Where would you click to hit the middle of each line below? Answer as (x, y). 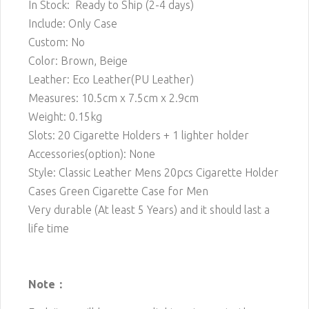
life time (49, 229)
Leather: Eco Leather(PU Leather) (111, 80)
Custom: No (57, 42)
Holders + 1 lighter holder (186, 136)
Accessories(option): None (92, 154)
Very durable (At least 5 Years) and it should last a (149, 210)
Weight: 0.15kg (65, 117)
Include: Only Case (73, 24)
